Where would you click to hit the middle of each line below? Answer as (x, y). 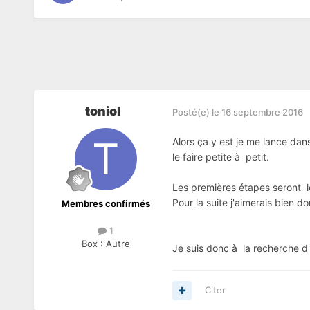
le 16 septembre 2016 (257, 112)
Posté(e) (192, 112)
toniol (103, 111)
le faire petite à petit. (220, 157)
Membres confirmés (106, 204)
